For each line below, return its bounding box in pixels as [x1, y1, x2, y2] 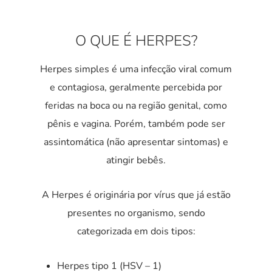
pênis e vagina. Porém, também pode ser [47, 117, 225, 131]
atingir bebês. [106, 154, 166, 168]
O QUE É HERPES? [75, 31, 197, 51]
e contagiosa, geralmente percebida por [50, 81, 222, 95]
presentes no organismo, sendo [67, 206, 205, 220]
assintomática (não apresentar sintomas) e [44, 135, 228, 149]
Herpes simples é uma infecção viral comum [40, 63, 232, 76]
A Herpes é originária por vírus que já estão [41, 188, 231, 202]
